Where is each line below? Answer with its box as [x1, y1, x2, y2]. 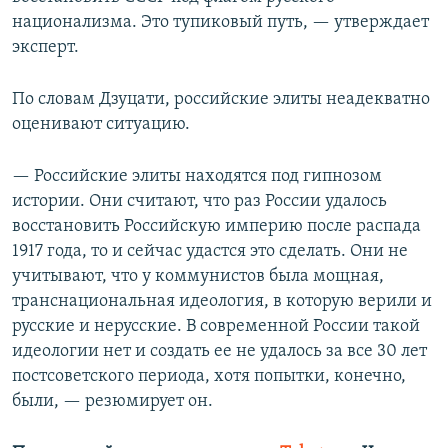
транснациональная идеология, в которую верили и [12, 291, 432, 311]
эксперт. [12, 37, 79, 57]
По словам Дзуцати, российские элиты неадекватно [12, 89, 430, 109]
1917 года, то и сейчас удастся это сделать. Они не [12, 241, 408, 261]
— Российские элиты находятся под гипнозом [12, 166, 382, 186]
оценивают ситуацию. [12, 114, 190, 134]
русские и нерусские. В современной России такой [12, 316, 420, 336]
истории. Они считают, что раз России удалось [12, 191, 387, 211]
